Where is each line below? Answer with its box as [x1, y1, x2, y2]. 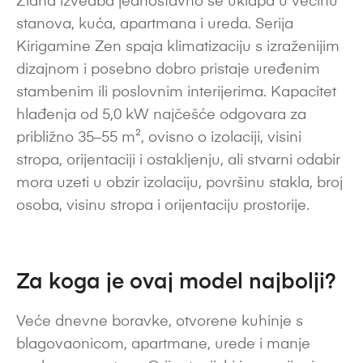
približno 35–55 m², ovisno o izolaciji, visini [16, 130, 301, 146]
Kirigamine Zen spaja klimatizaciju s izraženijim [16, 40, 340, 55]
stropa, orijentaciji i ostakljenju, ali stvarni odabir [16, 153, 340, 169]
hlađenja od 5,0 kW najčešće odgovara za [16, 108, 306, 123]
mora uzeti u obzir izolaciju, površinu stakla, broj [16, 176, 343, 191]
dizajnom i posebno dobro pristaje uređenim [16, 62, 320, 78]
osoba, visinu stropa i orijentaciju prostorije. [16, 199, 310, 214]
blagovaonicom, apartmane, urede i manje [16, 337, 310, 352]
